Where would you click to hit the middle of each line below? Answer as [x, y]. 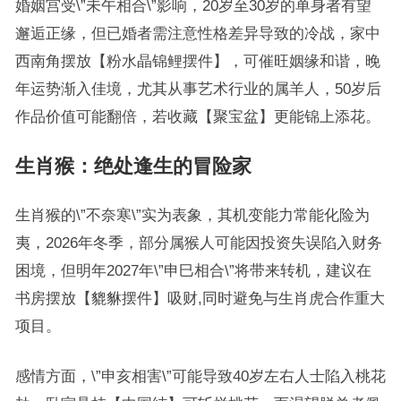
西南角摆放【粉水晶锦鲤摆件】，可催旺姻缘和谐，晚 [197, 61]
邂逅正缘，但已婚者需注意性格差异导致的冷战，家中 [197, 33]
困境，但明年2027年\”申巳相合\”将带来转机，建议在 [193, 270]
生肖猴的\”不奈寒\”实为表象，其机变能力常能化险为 [192, 215]
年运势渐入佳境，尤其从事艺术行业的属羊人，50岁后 [198, 89]
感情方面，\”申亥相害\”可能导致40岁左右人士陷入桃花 [200, 376]
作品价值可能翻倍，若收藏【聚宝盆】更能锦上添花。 [197, 116]
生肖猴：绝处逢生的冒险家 [133, 166]
